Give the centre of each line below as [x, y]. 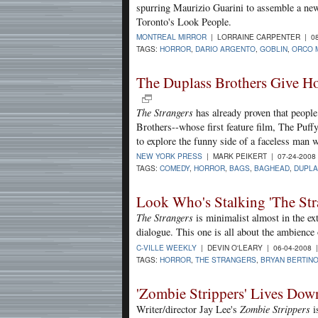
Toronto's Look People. [184, 21]
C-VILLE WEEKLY [166, 247]
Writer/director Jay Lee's [188, 309]
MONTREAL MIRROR [171, 37]
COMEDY [175, 168]
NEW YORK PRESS [169, 156]
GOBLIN [274, 49]
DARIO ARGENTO [225, 49]
